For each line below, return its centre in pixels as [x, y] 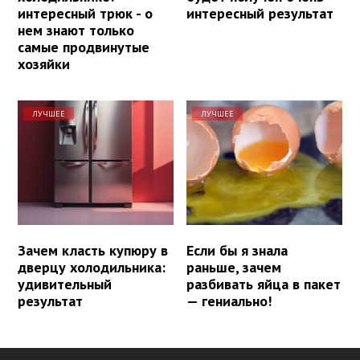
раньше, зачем [234, 268]
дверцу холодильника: [92, 268]
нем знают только [76, 31]
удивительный [65, 284]
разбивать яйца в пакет [264, 284]
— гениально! [229, 301]
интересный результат [260, 14]
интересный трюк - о [85, 14]
